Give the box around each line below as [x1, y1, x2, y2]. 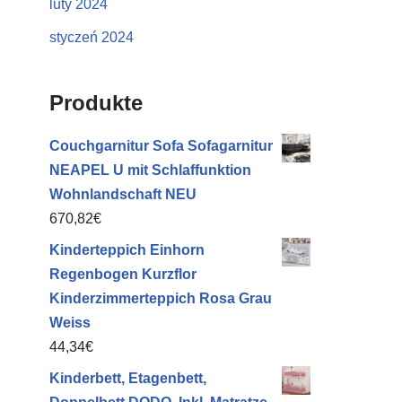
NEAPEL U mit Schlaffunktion [49, 162, 251, 178]
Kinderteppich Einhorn [49, 242, 205, 258]
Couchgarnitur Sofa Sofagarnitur [49, 138, 273, 153]
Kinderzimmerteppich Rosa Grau [49, 291, 272, 306]
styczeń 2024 [49, 30, 134, 45]
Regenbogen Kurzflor [49, 267, 197, 282]
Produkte [49, 91, 143, 115]
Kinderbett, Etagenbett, [49, 371, 206, 386]
